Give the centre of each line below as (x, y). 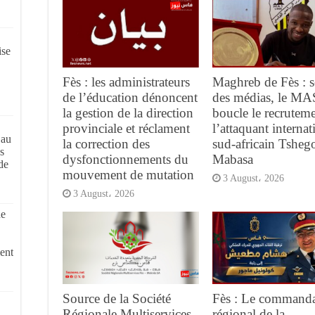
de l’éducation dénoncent (130, 97)
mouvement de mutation (128, 174)
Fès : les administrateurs (126, 82)
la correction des (106, 143)
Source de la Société (117, 298)
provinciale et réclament (126, 128)
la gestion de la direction (128, 112)
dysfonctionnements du (126, 159)
